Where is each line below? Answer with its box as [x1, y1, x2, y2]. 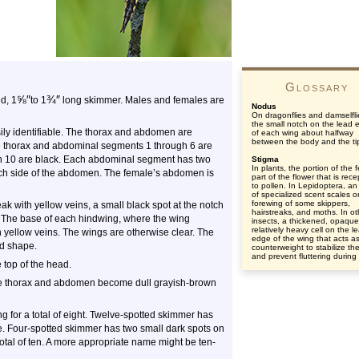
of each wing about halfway [252, 128, 353, 137]
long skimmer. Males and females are [60, 95, 224, 106]
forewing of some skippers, [252, 199, 350, 208]
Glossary [284, 80, 349, 94]
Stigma [252, 155, 279, 163]
